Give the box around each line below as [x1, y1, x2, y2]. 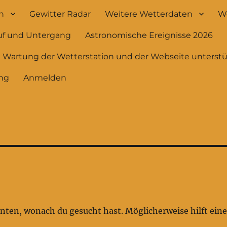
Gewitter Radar [29, 9, 91, 19]
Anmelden [23, 72, 67, 83]
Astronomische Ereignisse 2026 [85, 30, 213, 40]
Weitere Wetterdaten [105, 9, 193, 19]
